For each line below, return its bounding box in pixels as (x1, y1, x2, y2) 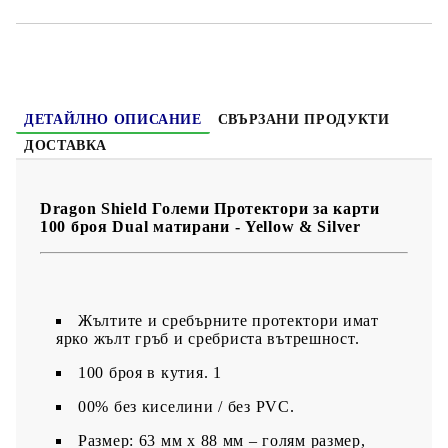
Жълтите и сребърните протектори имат (78, 311, 379, 329)
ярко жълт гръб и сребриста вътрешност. (56, 329, 360, 347)
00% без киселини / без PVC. (78, 397, 295, 415)
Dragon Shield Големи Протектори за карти (40, 199, 380, 217)
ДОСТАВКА (24, 137, 108, 153)
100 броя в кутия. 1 (78, 363, 222, 381)
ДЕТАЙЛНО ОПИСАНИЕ (24, 111, 202, 127)
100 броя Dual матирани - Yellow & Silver (40, 217, 361, 235)
